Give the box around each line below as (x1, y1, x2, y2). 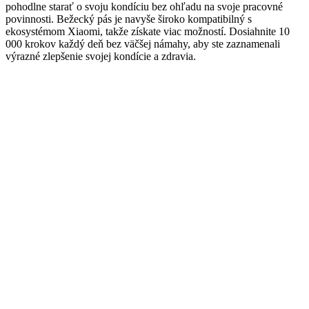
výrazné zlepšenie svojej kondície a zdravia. (6, 50, 196, 63)
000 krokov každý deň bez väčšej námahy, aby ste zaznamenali (6, 38, 280, 50)
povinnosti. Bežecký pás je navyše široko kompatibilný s (6, 13, 252, 26)
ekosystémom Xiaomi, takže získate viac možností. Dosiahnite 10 (6, 26, 290, 38)
